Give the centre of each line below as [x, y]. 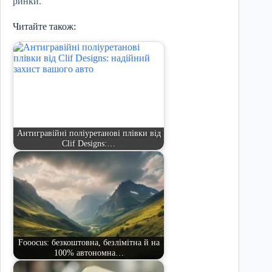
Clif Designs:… [89, 144]
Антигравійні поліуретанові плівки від [89, 133]
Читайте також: [44, 27]
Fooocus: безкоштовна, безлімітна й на [89, 243]
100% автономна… [89, 253]
